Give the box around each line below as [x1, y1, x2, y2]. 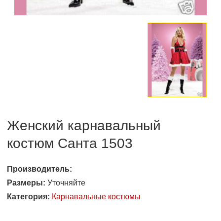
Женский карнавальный [7, 118, 161, 134]
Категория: [7, 192, 50, 201]
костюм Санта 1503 [7, 136, 133, 151]
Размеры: [7, 179, 45, 187]
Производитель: [7, 165, 72, 174]
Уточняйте [45, 179, 85, 187]
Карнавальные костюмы [52, 192, 141, 201]
